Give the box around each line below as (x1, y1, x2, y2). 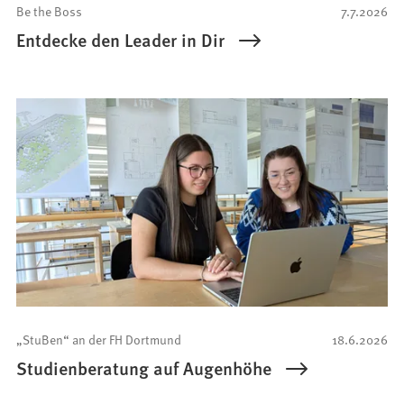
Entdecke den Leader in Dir (16, 26, 225, 52)
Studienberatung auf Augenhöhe (16, 355, 272, 381)
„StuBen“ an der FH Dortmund (16, 330, 182, 349)
